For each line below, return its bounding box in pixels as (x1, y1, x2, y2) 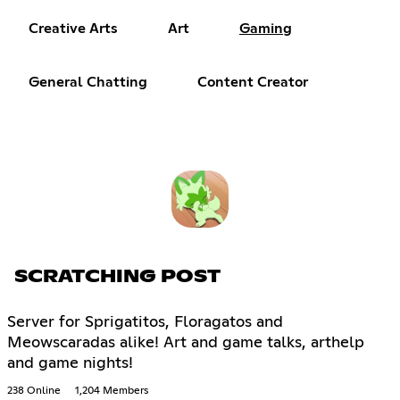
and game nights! (7, 354, 133, 371)
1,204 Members (75, 385, 148, 396)
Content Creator (197, 75, 308, 90)
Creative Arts (29, 21, 118, 37)
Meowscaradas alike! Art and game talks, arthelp (7, 334, 364, 351)
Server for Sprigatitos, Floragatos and (7, 313, 283, 330)
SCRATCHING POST (14, 267, 221, 286)
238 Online (7, 385, 61, 396)
